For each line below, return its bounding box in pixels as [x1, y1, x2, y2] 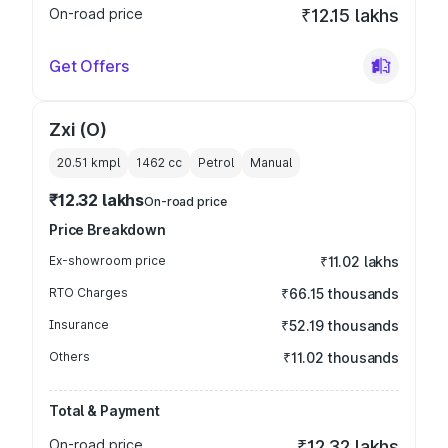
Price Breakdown [49, 221, 166, 238]
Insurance [49, 317, 109, 332]
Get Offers [49, 56, 129, 76]
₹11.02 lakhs [319, 253, 399, 270]
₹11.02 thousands [283, 349, 399, 366]
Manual [250, 155, 292, 170]
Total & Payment [49, 402, 160, 419]
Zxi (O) [49, 119, 107, 140]
